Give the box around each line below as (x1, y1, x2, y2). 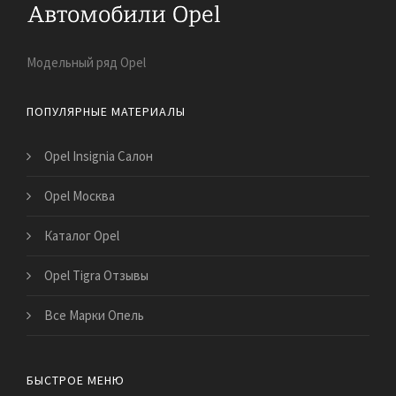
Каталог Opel (44, 226, 119, 244)
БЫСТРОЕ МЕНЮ (27, 371, 125, 388)
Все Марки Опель (44, 306, 144, 324)
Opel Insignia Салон (44, 147, 153, 164)
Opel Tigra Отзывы (44, 266, 148, 284)
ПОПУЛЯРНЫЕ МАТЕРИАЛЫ (27, 103, 186, 119)
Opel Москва (44, 187, 115, 204)
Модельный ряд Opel (27, 53, 146, 71)
